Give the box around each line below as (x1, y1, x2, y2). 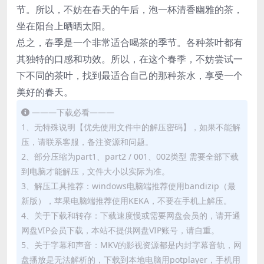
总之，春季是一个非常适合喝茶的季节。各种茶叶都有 (16, 36, 243, 49)
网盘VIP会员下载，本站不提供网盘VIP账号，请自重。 (21, 225, 219, 236)
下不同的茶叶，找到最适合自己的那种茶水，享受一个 (16, 69, 243, 82)
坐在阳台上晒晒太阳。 (16, 19, 111, 33)
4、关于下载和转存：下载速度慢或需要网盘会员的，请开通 (21, 210, 240, 222)
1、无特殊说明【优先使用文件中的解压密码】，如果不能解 (21, 121, 240, 133)
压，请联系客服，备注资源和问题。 (21, 136, 153, 148)
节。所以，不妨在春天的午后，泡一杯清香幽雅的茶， (16, 3, 243, 16)
